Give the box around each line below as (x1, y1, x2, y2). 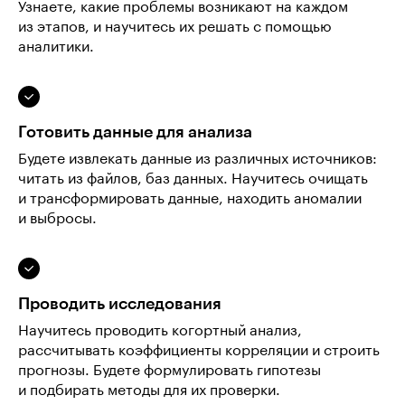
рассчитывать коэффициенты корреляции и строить (18, 344, 380, 358)
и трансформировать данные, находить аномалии (18, 192, 362, 206)
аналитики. (18, 40, 94, 54)
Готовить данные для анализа (18, 124, 252, 140)
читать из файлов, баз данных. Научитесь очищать (18, 172, 368, 186)
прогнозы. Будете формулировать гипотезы (18, 363, 321, 378)
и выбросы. (18, 212, 97, 226)
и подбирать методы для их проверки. (18, 383, 280, 398)
